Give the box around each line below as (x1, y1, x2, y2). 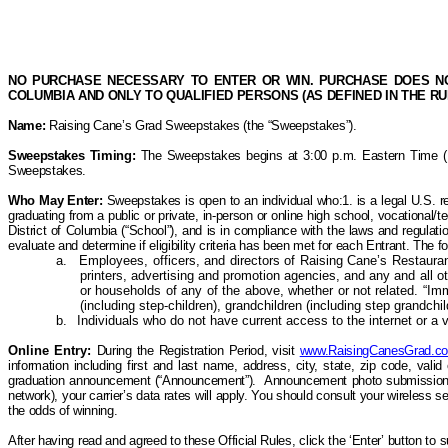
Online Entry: (8, 343, 97, 358)
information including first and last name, (8, 358, 243, 373)
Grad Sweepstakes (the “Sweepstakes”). (135, 118, 357, 133)
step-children (139, 298, 213, 313)
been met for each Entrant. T (259, 238, 421, 253)
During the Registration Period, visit (96, 343, 300, 358)
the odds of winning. (8, 403, 118, 418)
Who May (8, 193, 64, 208)
